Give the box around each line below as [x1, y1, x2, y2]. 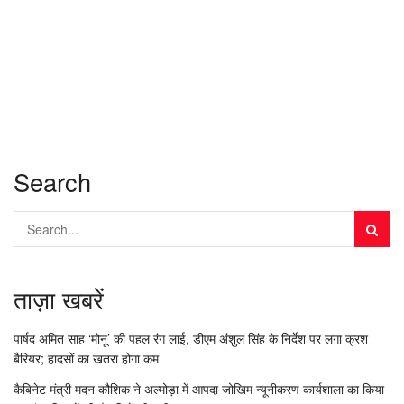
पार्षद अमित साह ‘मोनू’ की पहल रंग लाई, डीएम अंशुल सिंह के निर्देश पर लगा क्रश [14, 328, 368, 347]
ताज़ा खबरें [14, 281, 104, 317]
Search [14, 164, 91, 200]
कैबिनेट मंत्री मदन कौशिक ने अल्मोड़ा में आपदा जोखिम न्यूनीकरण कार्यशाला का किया [14, 379, 384, 398]
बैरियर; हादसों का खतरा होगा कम [14, 348, 159, 367]
